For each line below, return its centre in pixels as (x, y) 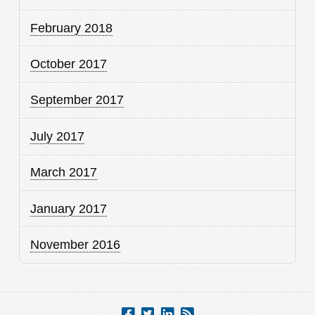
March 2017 (64, 173)
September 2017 (77, 100)
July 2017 (58, 136)
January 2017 (69, 208)
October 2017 (69, 64)
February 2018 (72, 28)
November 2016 (76, 244)
